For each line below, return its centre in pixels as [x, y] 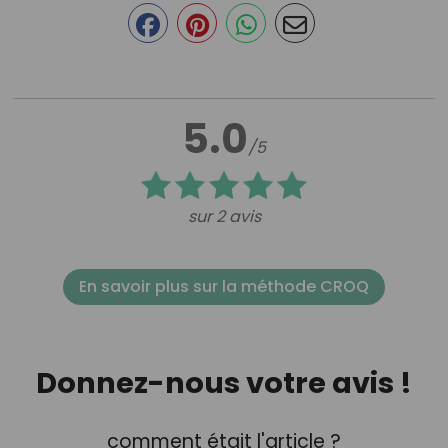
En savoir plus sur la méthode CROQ [224, 286]
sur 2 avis [224, 216]
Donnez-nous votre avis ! [224, 382]
